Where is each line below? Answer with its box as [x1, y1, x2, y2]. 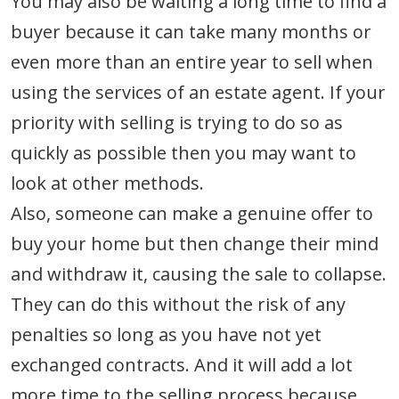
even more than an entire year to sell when [11, 49, 373, 74]
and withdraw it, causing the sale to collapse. [11, 261, 387, 286]
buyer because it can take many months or [11, 19, 371, 44]
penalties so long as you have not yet [11, 322, 322, 346]
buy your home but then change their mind [11, 231, 379, 256]
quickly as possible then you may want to [11, 140, 356, 165]
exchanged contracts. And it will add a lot [11, 352, 353, 377]
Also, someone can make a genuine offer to [11, 200, 373, 225]
